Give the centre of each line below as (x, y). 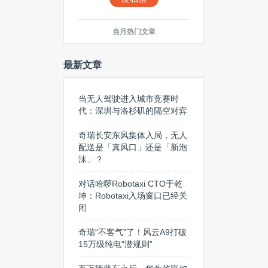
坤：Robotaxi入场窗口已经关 (133, 196)
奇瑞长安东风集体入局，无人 (133, 135)
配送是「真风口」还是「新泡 (133, 147)
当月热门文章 (134, 32)
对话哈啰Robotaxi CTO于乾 (130, 184)
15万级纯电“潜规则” (115, 244)
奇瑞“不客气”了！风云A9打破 (133, 232)
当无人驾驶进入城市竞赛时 (129, 99)
